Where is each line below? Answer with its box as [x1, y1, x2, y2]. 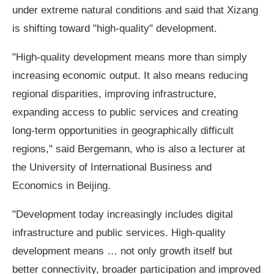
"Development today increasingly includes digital [12, 208, 234, 221]
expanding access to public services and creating [12, 105, 239, 118]
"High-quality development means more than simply [12, 50, 248, 63]
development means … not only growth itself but [12, 245, 233, 257]
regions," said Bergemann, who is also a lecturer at [12, 142, 246, 155]
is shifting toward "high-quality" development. [12, 21, 218, 34]
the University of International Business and [12, 160, 212, 173]
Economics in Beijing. [12, 179, 111, 191]
